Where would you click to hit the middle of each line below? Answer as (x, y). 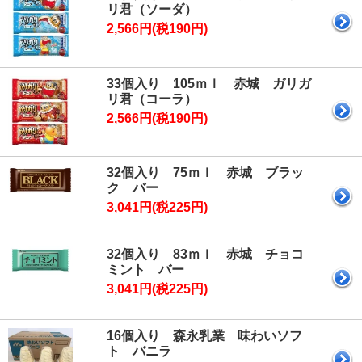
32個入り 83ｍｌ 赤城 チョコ (205, 255)
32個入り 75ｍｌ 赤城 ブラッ (205, 173)
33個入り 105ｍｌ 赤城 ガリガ (209, 83)
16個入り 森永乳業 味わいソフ (204, 336)
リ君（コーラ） (152, 99)
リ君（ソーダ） (152, 10)
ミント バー (145, 270)
